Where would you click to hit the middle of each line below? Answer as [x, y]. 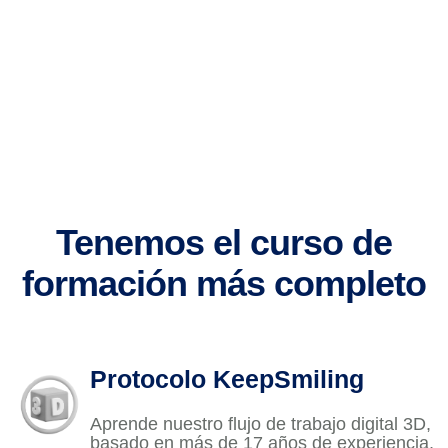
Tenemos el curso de [224, 242]
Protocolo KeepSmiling [227, 378]
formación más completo [224, 283]
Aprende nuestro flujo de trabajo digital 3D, [260, 423]
